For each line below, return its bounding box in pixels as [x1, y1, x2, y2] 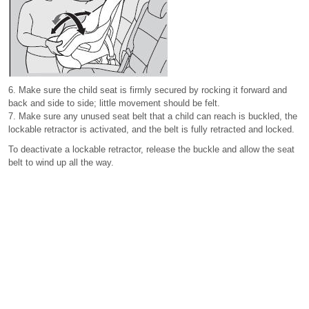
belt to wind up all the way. [8, 157, 114, 168]
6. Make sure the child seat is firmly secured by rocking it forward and [8, 85, 287, 95]
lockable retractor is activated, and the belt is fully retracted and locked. [8, 124, 295, 134]
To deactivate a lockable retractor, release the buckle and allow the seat [8, 144, 295, 154]
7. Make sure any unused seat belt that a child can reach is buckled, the [8, 111, 297, 121]
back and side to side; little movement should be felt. [8, 98, 220, 108]
